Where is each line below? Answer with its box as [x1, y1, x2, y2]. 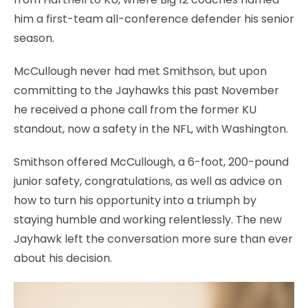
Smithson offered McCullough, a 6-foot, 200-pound [14, 153, 289, 170]
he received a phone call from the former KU [14, 101, 256, 118]
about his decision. [14, 250, 112, 266]
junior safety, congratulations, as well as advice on [14, 173, 282, 189]
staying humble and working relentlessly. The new [14, 211, 282, 228]
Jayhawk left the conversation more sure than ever [14, 230, 293, 247]
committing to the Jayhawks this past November [14, 82, 279, 98]
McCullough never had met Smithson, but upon [14, 63, 267, 79]
